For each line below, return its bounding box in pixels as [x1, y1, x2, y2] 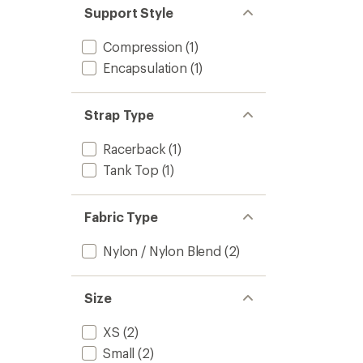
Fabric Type [84, 209, 159, 224]
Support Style [84, 5, 173, 20]
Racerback [103, 141, 166, 156]
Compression [103, 39, 183, 54]
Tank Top [103, 162, 159, 177]
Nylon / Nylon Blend [103, 243, 221, 258]
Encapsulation [103, 60, 187, 75]
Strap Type [84, 107, 155, 122]
